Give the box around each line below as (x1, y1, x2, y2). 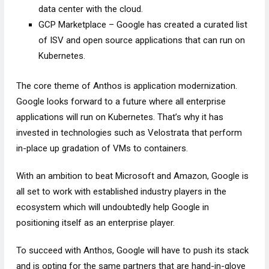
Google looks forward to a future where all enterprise (16, 95, 226, 107)
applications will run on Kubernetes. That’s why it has (16, 111, 223, 122)
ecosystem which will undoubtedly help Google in (16, 201, 209, 213)
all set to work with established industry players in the (16, 186, 226, 197)
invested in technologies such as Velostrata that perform (16, 127, 242, 138)
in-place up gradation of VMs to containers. (16, 142, 188, 154)
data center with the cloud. (38, 4, 144, 15)
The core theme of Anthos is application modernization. (16, 80, 237, 91)
